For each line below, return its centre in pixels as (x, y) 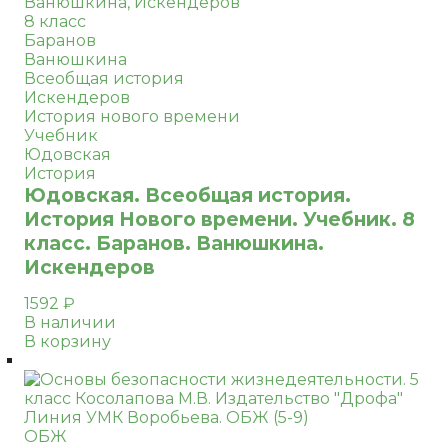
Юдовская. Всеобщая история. (187, 195)
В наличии (70, 322)
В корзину (67, 341)
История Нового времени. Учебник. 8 (219, 219)
